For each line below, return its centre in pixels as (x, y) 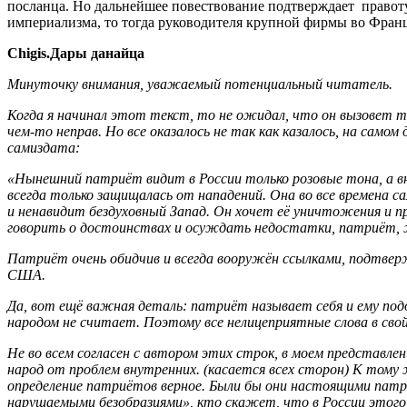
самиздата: (44, 147)
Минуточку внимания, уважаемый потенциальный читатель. (200, 84)
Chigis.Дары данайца (76, 53)
